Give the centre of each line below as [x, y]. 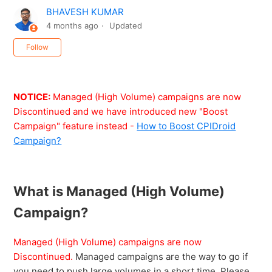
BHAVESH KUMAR [85, 12]
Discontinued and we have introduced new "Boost [121, 112]
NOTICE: [32, 97]
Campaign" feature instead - [74, 126]
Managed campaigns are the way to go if [162, 256]
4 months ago [73, 26]
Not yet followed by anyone [120, 45]
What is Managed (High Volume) [119, 192]
